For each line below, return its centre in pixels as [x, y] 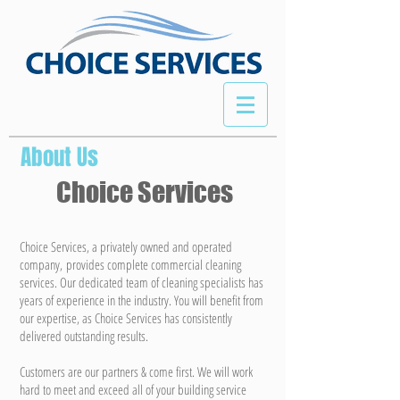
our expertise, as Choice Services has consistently [126, 318]
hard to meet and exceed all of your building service [133, 389]
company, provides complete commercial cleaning [130, 264]
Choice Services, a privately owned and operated [126, 246]
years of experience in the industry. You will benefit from [142, 300]
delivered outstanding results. [84, 336]
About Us [59, 157]
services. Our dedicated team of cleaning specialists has [142, 282]
